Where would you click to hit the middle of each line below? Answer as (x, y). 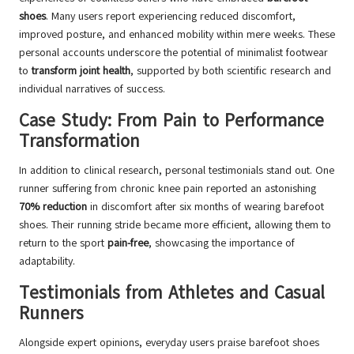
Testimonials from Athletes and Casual (172, 293)
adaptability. (47, 262)
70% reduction (53, 207)
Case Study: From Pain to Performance (171, 121)
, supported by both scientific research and (231, 71)
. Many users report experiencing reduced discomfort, (171, 17)
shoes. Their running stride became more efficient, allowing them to (175, 225)
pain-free (128, 243)
